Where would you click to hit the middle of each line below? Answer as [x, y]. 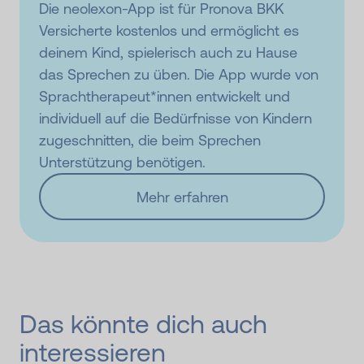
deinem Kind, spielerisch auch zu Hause [168, 53]
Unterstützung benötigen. [122, 162]
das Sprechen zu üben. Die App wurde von [179, 75]
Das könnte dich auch [143, 324]
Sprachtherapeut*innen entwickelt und [165, 97]
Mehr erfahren [182, 197]
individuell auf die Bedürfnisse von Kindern [175, 119]
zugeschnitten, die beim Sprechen [150, 141]
